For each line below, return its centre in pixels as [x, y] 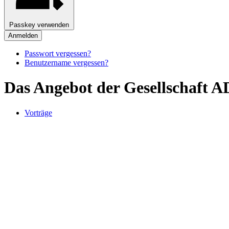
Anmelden [23, 35]
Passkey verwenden [39, 25]
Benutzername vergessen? [66, 62]
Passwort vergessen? [58, 53]
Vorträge [38, 112]
